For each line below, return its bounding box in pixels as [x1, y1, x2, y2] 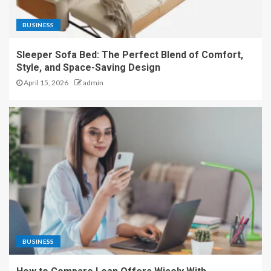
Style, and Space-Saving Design [16, 62, 160, 74]
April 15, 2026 [22, 78, 68, 88]
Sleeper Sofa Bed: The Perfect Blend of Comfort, [16, 49, 243, 61]
